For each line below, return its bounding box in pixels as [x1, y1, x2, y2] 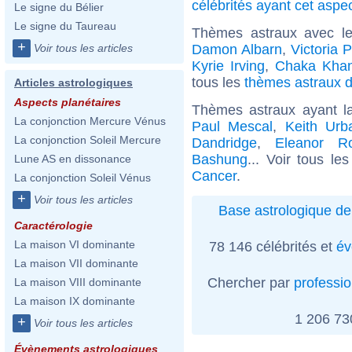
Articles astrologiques [14, 76, 133, 89]
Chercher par [207, 274, 294, 291]
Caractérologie [14, 219, 93, 232]
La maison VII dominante [14, 257, 138, 269]
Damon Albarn [192, 41, 282, 57]
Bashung [192, 151, 247, 167]
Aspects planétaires [14, 96, 121, 108]
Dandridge [192, 134, 257, 151]
